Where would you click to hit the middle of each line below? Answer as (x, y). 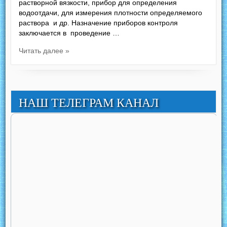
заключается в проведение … (69, 33)
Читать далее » (44, 50)
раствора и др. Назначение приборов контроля (99, 23)
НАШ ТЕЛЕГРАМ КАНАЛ (89, 103)
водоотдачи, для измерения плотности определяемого (111, 12)
